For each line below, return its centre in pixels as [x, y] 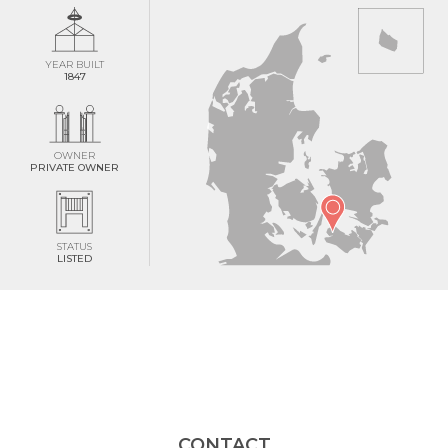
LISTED [75, 258]
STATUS [75, 246]
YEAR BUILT [75, 64]
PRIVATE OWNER [75, 167]
